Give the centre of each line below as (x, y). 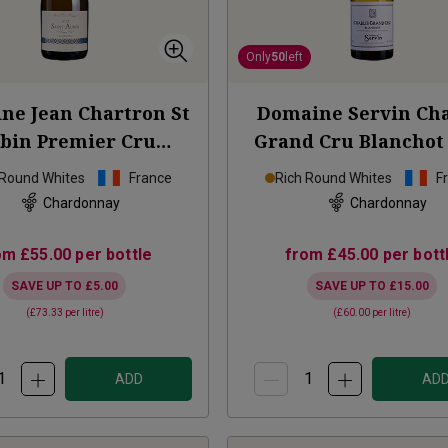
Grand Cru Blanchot (349, 141)
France (150, 178)
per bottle (112, 255)
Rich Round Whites (333, 178)
